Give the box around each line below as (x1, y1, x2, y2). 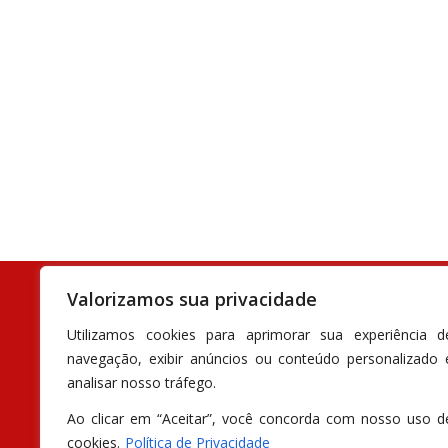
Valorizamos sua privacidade (67, 287, 317, 312)
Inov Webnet (165, 281, 233, 296)
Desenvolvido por (67, 281, 165, 296)
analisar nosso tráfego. (67, 373, 216, 393)
